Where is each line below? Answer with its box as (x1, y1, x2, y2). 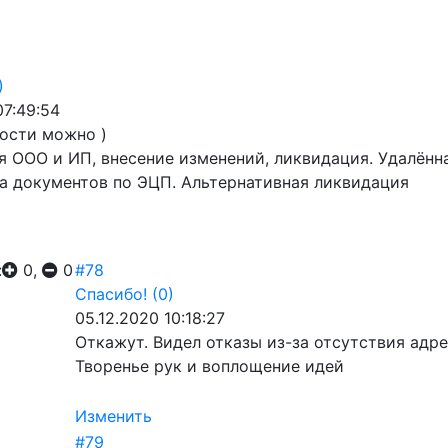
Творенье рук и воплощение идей (75, 356, 344, 376)
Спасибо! (75, 284, 147, 304)
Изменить (75, 406, 152, 426)
